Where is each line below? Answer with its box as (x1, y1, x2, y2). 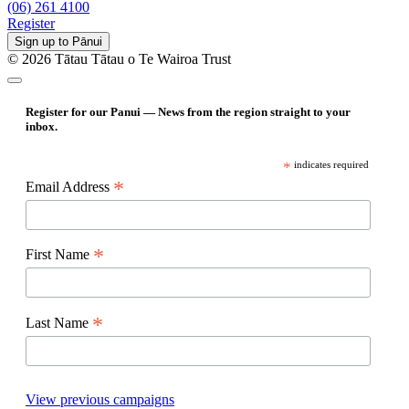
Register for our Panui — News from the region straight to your (26, 104, 351, 119)
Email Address (26, 178, 113, 194)
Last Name (26, 315, 92, 331)
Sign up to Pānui (15, 35, 102, 49)
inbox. (26, 119, 58, 133)
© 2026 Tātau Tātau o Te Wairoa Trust (7, 51, 231, 68)
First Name (26, 246, 93, 263)
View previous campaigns (26, 391, 174, 407)
